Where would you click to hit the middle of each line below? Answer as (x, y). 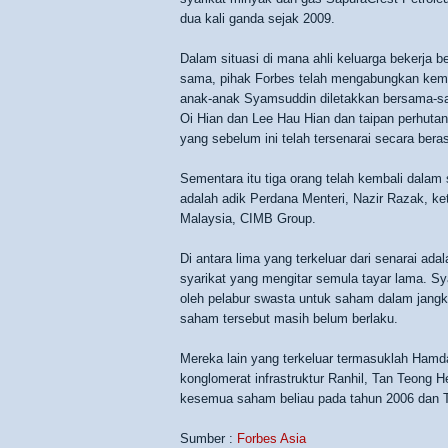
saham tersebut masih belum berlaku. (289, 318)
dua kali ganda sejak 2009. (257, 18)
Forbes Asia (271, 438)
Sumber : (208, 438)
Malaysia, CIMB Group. (248, 218)
